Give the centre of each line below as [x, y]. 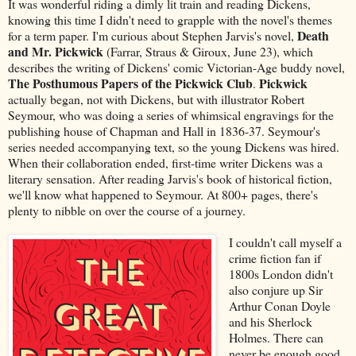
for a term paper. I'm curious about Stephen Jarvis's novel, [153, 35]
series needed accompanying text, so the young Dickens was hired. [174, 146]
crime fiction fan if [275, 257]
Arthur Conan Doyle [279, 305]
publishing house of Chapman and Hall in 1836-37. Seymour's [164, 130]
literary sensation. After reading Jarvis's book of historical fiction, [170, 178]
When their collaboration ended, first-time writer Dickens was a [165, 162]
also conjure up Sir [275, 289]
